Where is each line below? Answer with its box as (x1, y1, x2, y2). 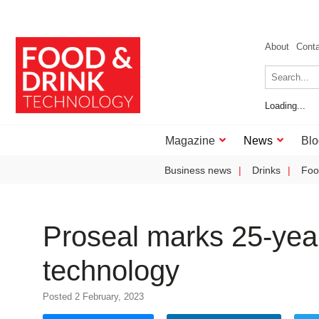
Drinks (252, 164, 281, 176)
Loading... (265, 100, 305, 111)
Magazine (165, 135, 215, 147)
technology (43, 255, 179, 286)
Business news (164, 164, 231, 176)
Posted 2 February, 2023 (43, 291, 144, 302)
